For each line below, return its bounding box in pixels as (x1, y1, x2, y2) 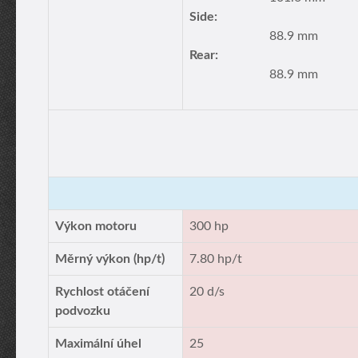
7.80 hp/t (189, 253, 242, 265)
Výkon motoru (55, 220, 137, 233)
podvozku (55, 304, 110, 317)
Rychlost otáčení (55, 285, 149, 298)
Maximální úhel (55, 337, 141, 350)
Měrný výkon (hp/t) (55, 253, 165, 265)
